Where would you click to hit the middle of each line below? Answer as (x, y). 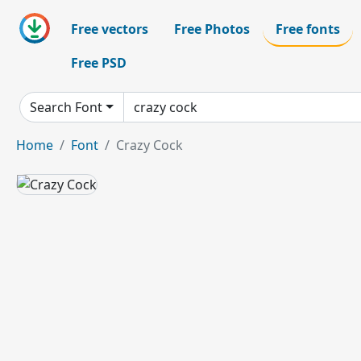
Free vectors (110, 29)
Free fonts (308, 29)
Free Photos (212, 29)
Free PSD (99, 63)
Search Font (66, 107)
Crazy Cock (149, 145)
